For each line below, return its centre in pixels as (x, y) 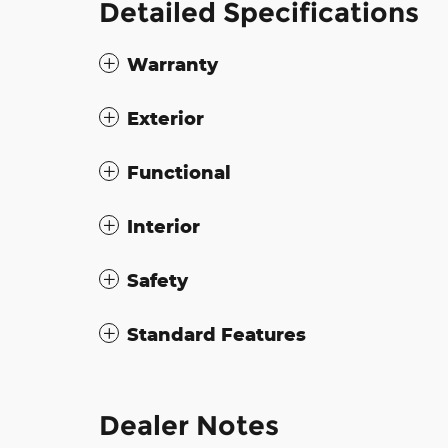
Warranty (172, 64)
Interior (163, 226)
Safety (157, 280)
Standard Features (216, 334)
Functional (179, 172)
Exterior (165, 118)
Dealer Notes (189, 426)
